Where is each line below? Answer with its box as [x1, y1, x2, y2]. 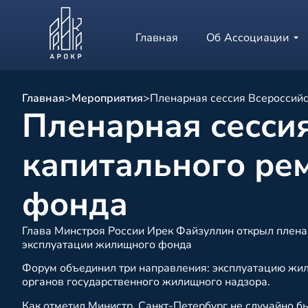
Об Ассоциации [206, 30, 290, 45]
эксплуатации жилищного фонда [22, 237, 192, 252]
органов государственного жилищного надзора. [22, 274, 270, 290]
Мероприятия [71, 91, 143, 106]
